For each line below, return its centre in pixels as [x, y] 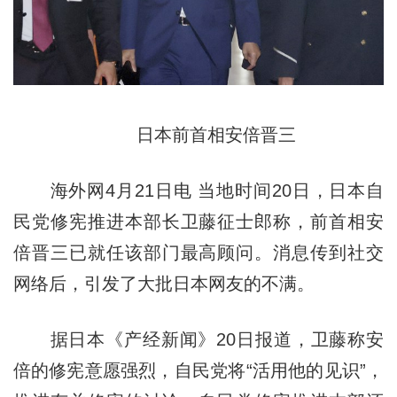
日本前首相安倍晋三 [198, 134]
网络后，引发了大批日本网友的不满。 [163, 283]
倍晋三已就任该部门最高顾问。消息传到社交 [198, 252]
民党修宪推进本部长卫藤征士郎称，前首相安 [198, 221]
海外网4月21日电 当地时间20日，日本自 [198, 190]
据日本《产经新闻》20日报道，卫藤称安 [198, 339]
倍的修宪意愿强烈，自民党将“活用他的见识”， [198, 370]
